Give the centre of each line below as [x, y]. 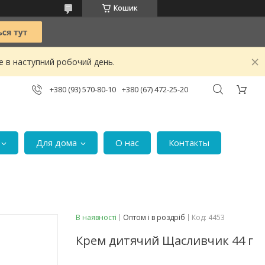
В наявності [96, 217]
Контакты [189, 142]
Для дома [57, 142]
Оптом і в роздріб [154, 217]
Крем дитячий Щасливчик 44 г [164, 240]
